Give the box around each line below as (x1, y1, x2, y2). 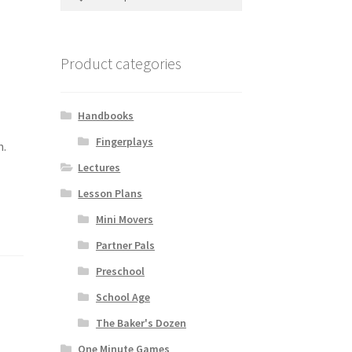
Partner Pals (95, 238, 155, 253)
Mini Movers (95, 212, 153, 227)
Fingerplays (95, 134, 153, 149)
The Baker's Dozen (95, 316, 186, 331)
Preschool (95, 264, 145, 279)
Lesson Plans (78, 186, 143, 201)
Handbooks (78, 108, 134, 123)
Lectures (78, 160, 121, 175)
